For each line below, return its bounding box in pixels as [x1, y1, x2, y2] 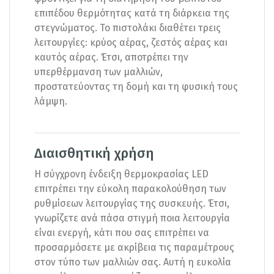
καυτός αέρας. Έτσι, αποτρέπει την [34, 51, 188, 63]
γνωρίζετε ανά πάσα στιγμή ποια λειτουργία [34, 212, 230, 224]
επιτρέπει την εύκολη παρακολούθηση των [34, 182, 226, 194]
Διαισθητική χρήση [34, 144, 154, 161]
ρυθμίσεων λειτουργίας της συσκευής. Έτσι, [34, 197, 229, 209]
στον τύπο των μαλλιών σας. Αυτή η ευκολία [34, 256, 231, 268]
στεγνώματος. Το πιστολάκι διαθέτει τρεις [34, 21, 221, 34]
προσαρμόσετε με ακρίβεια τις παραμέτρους [34, 241, 234, 253]
